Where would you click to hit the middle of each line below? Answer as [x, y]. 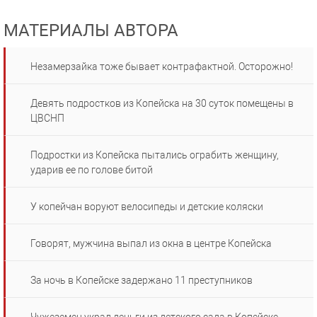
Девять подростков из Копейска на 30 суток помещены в [162, 104]
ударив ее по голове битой [92, 170]
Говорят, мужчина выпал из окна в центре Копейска [151, 244]
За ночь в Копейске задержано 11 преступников [142, 281]
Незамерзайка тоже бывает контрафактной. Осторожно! [162, 67]
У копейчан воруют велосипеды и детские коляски [147, 207]
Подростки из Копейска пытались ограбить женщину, [155, 155]
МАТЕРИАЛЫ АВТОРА [91, 31]
